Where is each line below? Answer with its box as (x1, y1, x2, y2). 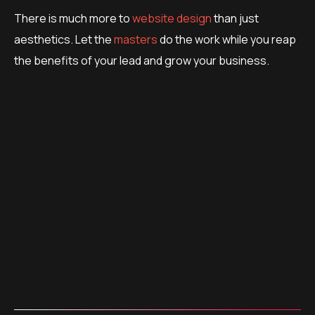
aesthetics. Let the (14, 31, 114, 47)
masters (114, 31, 160, 47)
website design (132, 10, 212, 26)
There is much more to (14, 10, 132, 26)
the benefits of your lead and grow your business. (14, 52, 271, 68)
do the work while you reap (160, 31, 296, 47)
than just (212, 10, 259, 26)
